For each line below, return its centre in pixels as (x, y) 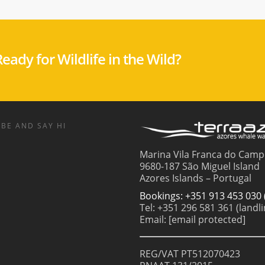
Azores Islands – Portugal (195, 178)
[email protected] (207, 219)
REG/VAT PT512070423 (190, 253)
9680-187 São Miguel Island (199, 166)
